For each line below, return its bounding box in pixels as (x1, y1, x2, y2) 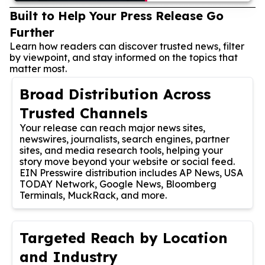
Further (9, 24, 54, 40)
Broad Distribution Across (20, 85, 211, 103)
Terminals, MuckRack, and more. (20, 189, 167, 201)
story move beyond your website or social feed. (20, 155, 235, 167)
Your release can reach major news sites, (20, 121, 205, 134)
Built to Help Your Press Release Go (9, 8, 224, 23)
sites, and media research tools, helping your (20, 144, 223, 156)
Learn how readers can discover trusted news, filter (9, 40, 244, 52)
